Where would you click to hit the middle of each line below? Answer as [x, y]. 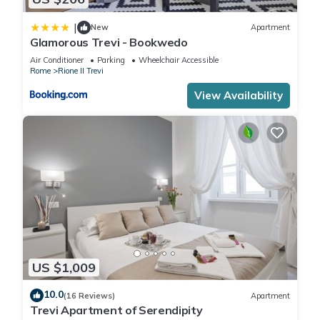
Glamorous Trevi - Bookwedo [109, 42]
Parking [111, 60]
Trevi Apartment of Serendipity [116, 310]
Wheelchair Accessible [179, 60]
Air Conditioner [57, 60]
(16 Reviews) [89, 295]
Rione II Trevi [81, 70]
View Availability [239, 95]
